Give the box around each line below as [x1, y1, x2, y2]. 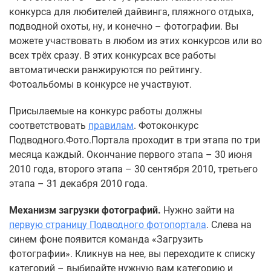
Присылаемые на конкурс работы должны [9, 105, 202, 117]
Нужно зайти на [161, 204, 235, 216]
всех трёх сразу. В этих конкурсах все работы [9, 50, 216, 61]
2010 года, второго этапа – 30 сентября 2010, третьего [9, 163, 258, 175]
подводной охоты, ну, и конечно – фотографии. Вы [9, 21, 238, 32]
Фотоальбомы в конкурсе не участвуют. [9, 79, 192, 90]
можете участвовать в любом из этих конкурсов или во [9, 35, 262, 47]
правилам [88, 120, 134, 131]
